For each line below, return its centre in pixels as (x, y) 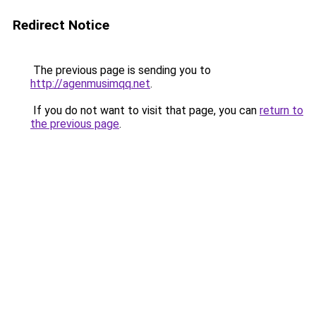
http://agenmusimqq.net (90, 84)
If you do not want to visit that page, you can (145, 110)
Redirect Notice (61, 25)
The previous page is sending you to (121, 70)
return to (281, 110)
